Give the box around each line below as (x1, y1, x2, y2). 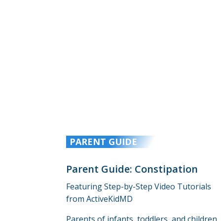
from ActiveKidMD (66, 193, 133, 204)
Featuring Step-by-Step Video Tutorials (66, 181, 212, 192)
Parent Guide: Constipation (66, 162, 198, 176)
